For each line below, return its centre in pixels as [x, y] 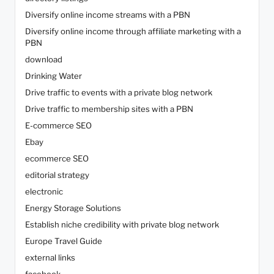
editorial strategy [57, 175]
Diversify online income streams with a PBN [108, 15]
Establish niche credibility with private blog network [122, 225]
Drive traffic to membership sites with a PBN [109, 109]
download [44, 60]
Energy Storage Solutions [73, 208]
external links [50, 258]
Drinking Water [54, 76]
